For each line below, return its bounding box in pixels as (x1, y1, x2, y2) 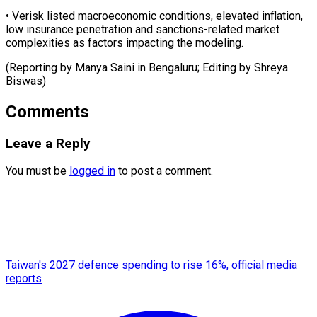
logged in (69, 164, 115, 178)
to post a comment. (115, 164, 213, 178)
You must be (6, 164, 69, 178)
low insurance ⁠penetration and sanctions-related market (6, 22, 279, 36)
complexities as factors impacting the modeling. (6, 35, 243, 50)
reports (6, 272, 42, 286)
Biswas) (6, 74, 46, 88)
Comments (6, 101, 89, 122)
